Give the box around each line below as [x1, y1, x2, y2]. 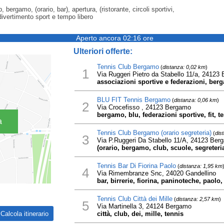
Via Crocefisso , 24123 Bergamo [96, 103, 191, 111]
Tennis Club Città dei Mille [96, 195, 172, 202]
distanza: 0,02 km [162, 64, 205, 70]
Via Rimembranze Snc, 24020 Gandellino [96, 169, 216, 177]
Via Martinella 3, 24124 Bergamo [96, 202, 191, 210]
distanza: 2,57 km [175, 196, 219, 202]
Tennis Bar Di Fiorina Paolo [96, 162, 176, 169]
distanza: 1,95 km [179, 163, 222, 169]
